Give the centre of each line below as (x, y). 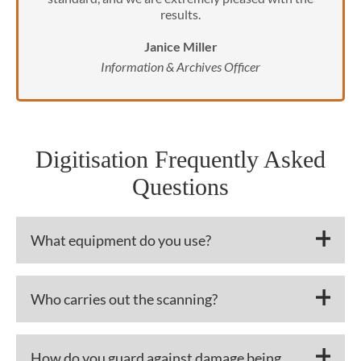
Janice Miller (180, 46)
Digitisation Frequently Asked (180, 159)
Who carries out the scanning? (124, 299)
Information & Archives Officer (180, 66)
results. (180, 14)
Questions (180, 186)
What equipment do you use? (121, 240)
